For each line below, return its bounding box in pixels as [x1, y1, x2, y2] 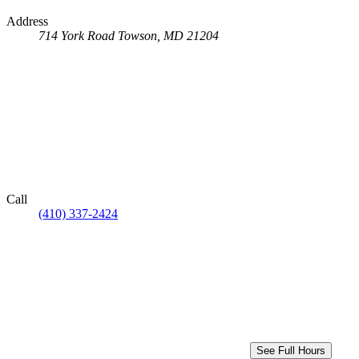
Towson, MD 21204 [118, 28, 219, 42]
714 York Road [38, 28, 115, 42]
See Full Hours [256, 344, 325, 357]
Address [6, 14, 48, 28]
